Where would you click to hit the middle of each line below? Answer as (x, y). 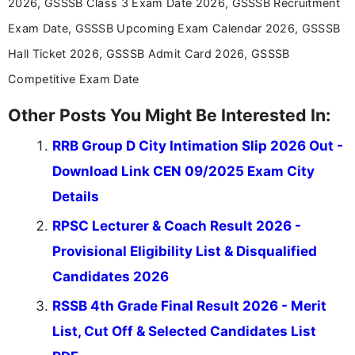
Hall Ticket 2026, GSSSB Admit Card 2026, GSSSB (149, 53)
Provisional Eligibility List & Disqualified (185, 251)
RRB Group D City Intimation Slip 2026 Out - (198, 145)
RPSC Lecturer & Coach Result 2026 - (177, 225)
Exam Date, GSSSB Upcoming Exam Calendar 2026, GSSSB (174, 28)
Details (76, 196)
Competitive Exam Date (74, 78)
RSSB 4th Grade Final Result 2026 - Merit (189, 305)
